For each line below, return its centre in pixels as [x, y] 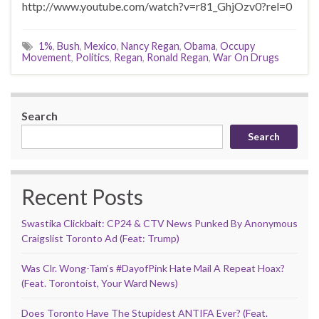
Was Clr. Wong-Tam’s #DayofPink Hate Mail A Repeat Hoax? [153, 268]
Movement [47, 57]
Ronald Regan [178, 57]
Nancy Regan [150, 46]
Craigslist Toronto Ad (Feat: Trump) [100, 238]
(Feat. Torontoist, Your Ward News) [100, 283]
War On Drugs [246, 57]
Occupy [237, 46]
